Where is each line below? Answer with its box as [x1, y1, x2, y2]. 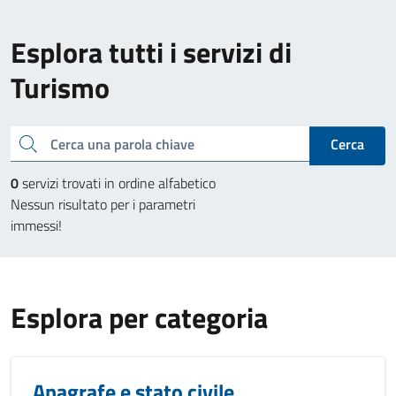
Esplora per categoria [11, 296, 268, 339]
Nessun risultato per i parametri [11, 194, 195, 215]
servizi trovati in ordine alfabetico [19, 172, 216, 194]
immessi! [11, 215, 62, 236]
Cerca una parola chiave [18, 131, 28, 153]
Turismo [11, 66, 110, 109]
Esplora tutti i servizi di [11, 31, 292, 73]
